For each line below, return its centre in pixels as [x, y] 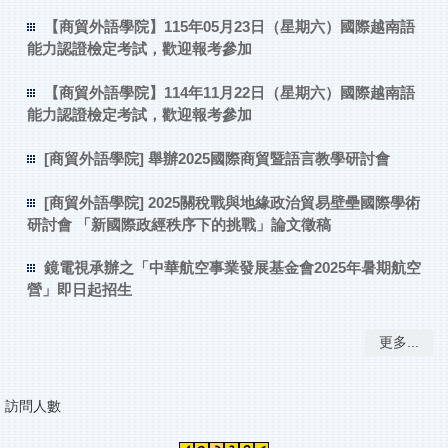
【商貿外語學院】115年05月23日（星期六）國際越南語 [229, 27]
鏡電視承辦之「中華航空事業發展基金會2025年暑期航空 [232, 268]
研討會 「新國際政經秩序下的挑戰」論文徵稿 [178, 224]
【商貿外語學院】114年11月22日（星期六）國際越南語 [229, 93]
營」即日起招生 [79, 290]
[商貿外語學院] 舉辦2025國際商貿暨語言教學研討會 [216, 158]
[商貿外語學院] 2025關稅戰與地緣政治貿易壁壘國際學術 [231, 202]
